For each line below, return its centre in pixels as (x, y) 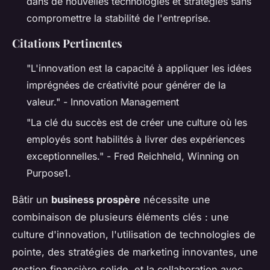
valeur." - (49, 102)
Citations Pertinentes (67, 43)
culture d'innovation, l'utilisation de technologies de (134, 235)
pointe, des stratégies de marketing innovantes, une (135, 252)
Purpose (45, 173)
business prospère (96, 200)
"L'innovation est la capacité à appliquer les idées (139, 68)
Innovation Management (125, 102)
